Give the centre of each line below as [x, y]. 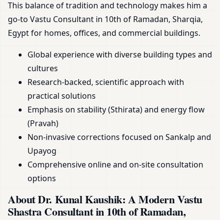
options [42, 179]
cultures [43, 69]
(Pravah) [43, 124]
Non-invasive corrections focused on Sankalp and [119, 137]
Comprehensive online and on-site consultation [115, 165]
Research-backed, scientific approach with [106, 82]
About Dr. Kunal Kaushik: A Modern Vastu [105, 199]
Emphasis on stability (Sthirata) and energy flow [116, 110]
